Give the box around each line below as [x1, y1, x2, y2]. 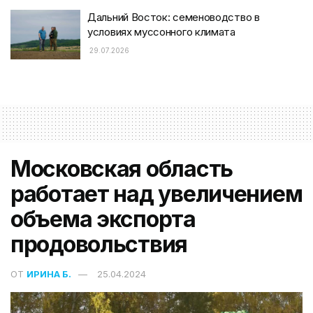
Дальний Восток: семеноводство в [87, 10, 260, 24]
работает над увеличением [10, 180, 303, 208]
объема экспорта [10, 205, 196, 233]
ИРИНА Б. [27, 268, 71, 280]
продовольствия [10, 231, 188, 259]
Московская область [10, 155, 233, 183]
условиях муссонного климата [87, 24, 235, 38]
